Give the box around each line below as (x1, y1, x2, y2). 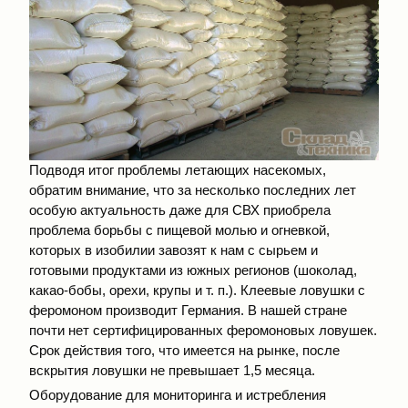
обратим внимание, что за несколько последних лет (29, 182, 356, 199)
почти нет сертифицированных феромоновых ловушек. (29, 322, 377, 339)
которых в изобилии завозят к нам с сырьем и (29, 242, 318, 259)
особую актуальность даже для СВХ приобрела (29, 202, 331, 219)
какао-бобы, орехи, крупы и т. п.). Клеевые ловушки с (29, 282, 365, 299)
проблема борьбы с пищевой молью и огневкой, (29, 222, 330, 239)
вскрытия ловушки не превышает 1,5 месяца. (29, 362, 315, 379)
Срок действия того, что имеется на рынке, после (29, 342, 340, 359)
